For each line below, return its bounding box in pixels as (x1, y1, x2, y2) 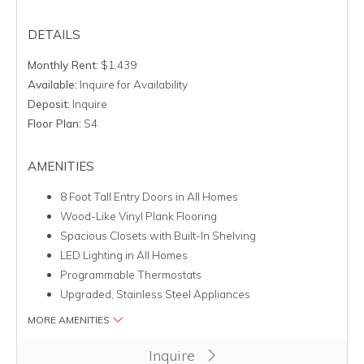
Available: (27, 77, 77, 92)
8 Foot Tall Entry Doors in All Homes (59, 189, 238, 204)
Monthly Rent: (27, 58, 98, 72)
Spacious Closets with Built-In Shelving (59, 228, 256, 243)
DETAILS (27, 27, 80, 43)
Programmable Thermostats (59, 267, 201, 282)
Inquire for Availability (76, 77, 188, 92)
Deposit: (27, 97, 70, 111)
